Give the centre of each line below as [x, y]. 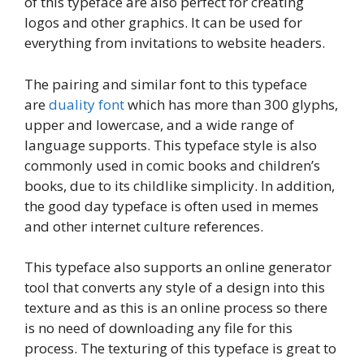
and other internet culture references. [144, 226]
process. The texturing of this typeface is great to [180, 349]
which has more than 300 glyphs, [233, 104]
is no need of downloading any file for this [158, 328]
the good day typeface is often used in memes [171, 206]
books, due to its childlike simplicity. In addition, [180, 185]
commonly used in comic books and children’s [172, 165]
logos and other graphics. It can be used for [163, 23]
